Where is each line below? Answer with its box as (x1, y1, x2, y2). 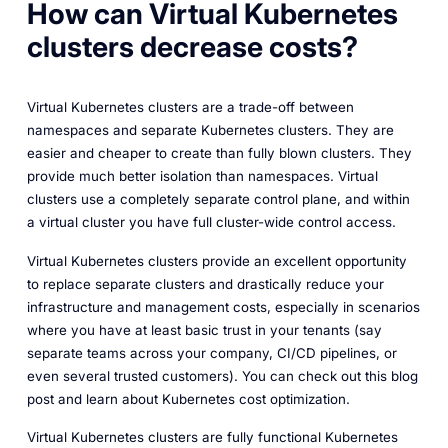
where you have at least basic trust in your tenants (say (26, 321, 382, 338)
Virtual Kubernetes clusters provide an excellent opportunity (26, 252, 407, 269)
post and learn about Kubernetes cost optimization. (26, 390, 350, 407)
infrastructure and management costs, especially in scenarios (26, 298, 420, 315)
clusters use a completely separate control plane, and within (26, 190, 410, 207)
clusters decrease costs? (26, 30, 358, 65)
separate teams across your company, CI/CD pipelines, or (26, 344, 397, 361)
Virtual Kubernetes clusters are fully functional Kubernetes (26, 429, 398, 446)
